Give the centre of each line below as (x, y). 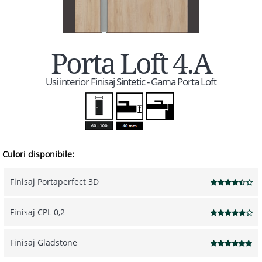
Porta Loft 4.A (131, 64)
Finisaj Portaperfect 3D (54, 182)
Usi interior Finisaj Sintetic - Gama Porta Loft (131, 82)
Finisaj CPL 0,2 (37, 212)
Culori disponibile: (39, 154)
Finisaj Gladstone (43, 243)
